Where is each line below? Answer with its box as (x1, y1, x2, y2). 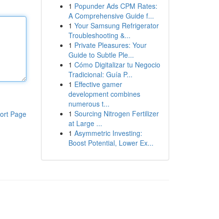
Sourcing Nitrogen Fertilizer (74, 109, 159, 118)
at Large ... (68, 118, 102, 128)
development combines (68, 89, 140, 99)
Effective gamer (74, 79, 122, 89)
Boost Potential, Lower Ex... (68, 138, 153, 148)
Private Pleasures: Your (74, 40, 147, 50)
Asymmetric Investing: (74, 128, 142, 138)
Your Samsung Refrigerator (74, 21, 159, 30)
